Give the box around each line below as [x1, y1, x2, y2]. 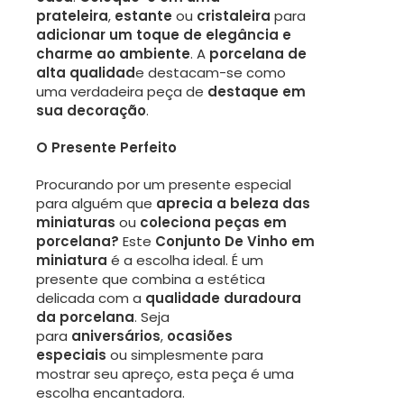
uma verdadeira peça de [36, 82, 207, 102]
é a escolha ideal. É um [107, 251, 263, 271]
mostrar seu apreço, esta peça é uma [36, 364, 294, 384]
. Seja [134, 308, 170, 327]
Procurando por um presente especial [36, 175, 291, 195]
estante [115, 6, 172, 26]
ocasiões [167, 326, 233, 346]
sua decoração [36, 101, 146, 121]
